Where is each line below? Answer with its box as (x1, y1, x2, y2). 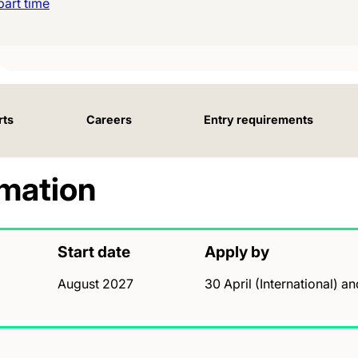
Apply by (205, 241, 269, 261)
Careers (86, 112, 132, 126)
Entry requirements (204, 112, 314, 126)
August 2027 (58, 275, 133, 292)
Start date (58, 241, 130, 261)
